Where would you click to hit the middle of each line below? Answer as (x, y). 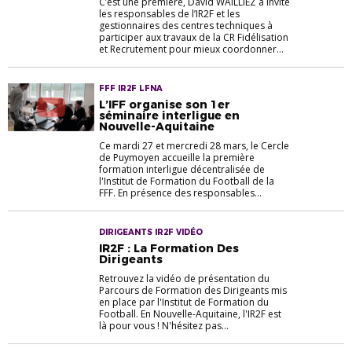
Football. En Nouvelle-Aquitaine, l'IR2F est (190, 313)
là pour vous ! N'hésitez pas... (164, 325)
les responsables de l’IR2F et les (169, 13)
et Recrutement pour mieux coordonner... (191, 49)
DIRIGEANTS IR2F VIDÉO (151, 232)
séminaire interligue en (169, 115)
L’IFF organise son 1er (165, 104)
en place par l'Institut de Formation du (184, 302)
